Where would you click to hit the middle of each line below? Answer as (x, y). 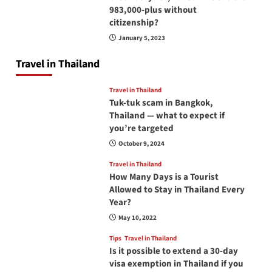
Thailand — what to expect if (167, 116)
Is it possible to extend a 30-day (173, 251)
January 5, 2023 (141, 38)
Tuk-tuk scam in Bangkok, (161, 103)
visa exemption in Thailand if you (176, 264)
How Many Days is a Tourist (164, 177)
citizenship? (134, 23)
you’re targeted (141, 129)
